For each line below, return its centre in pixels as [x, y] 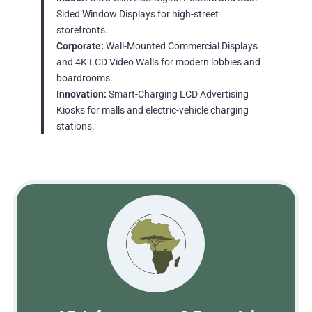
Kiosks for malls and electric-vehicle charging [152, 111]
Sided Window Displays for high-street [137, 15]
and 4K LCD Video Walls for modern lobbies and [158, 63]
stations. [75, 127]
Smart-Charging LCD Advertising [177, 95]
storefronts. [82, 31]
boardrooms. [84, 79]
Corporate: [80, 47]
